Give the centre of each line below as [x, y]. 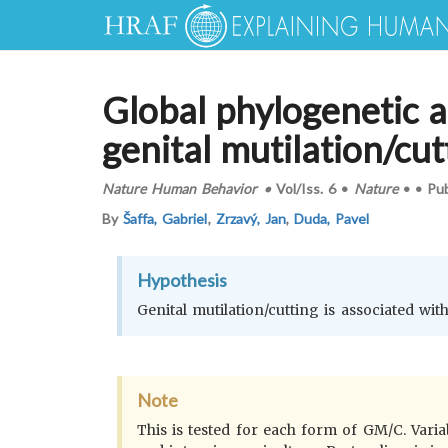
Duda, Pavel [332, 218]
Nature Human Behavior [180, 188]
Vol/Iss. [299, 188]
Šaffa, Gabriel [165, 218]
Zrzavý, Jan [250, 218]
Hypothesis [182, 280]
